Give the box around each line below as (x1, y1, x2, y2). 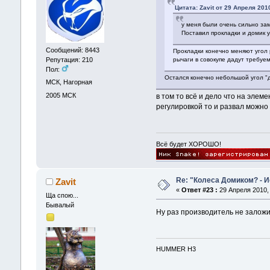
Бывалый (45, 201, 74, 209)
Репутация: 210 (45, 56, 93, 64)
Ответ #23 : (181, 186, 218, 193)
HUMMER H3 (156, 245, 196, 253)
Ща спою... (45, 191, 78, 199)
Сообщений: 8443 (45, 46, 99, 54)
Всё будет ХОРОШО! (156, 140, 222, 148)
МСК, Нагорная (45, 78, 92, 86)
